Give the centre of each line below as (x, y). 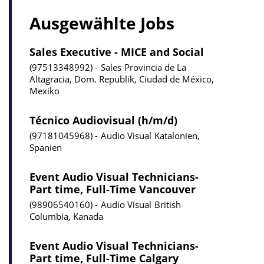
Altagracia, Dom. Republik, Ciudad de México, (122, 79)
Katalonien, (177, 135)
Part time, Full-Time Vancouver (113, 189)
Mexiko (44, 90)
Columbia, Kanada (66, 216)
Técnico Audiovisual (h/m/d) (103, 120)
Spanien (46, 147)
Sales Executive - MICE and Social (117, 52)
